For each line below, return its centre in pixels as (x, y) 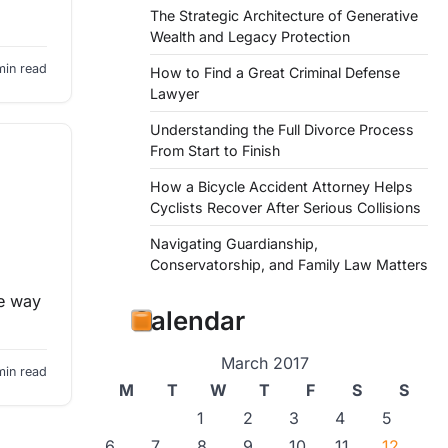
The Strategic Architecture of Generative (284, 16)
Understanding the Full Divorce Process (282, 130)
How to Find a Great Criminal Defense (275, 73)
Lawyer (174, 94)
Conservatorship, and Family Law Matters (289, 265)
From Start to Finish (215, 151)
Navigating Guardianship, (234, 244)
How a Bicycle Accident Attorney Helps (281, 187)
